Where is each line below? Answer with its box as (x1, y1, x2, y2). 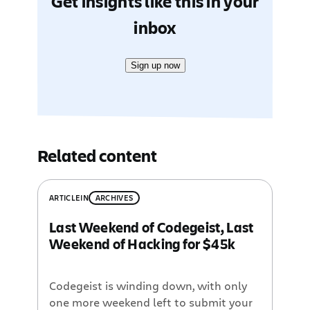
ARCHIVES (95, 192, 134, 203)
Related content (37, 144, 158, 167)
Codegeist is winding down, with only (49, 278, 248, 294)
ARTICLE (49, 192, 81, 203)
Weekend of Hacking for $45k (49, 234, 236, 253)
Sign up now (130, 60, 180, 71)
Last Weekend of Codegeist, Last (49, 217, 254, 237)
